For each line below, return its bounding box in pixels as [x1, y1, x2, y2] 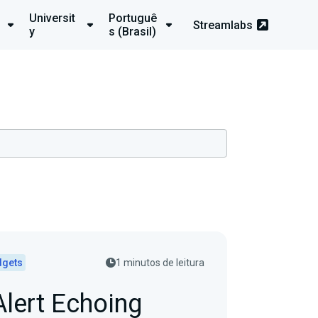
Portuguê [108, 11, 157, 25]
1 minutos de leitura [116, 257, 204, 268]
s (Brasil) [108, 25, 156, 38]
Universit [28, 11, 75, 25]
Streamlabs [193, 18, 253, 32]
